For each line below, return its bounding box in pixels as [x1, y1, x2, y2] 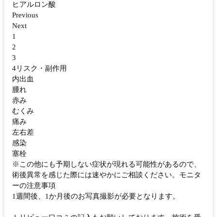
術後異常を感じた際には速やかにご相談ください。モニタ [12, 171, 201, 179]
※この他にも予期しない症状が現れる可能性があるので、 [12, 160, 201, 169]
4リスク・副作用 [12, 64, 67, 73]
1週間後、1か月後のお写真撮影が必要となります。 [12, 192, 180, 201]
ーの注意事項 [12, 182, 56, 190]
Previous [12, 11, 38, 19]
